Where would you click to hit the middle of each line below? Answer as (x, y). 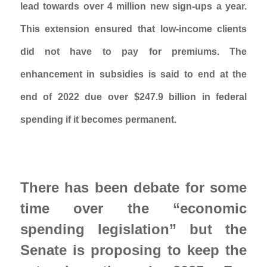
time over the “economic (133, 209)
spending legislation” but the (133, 229)
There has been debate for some (133, 188)
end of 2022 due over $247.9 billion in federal (133, 97)
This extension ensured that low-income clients (133, 29)
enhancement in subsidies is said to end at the (133, 74)
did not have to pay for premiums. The (133, 52)
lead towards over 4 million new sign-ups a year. (133, 7)
